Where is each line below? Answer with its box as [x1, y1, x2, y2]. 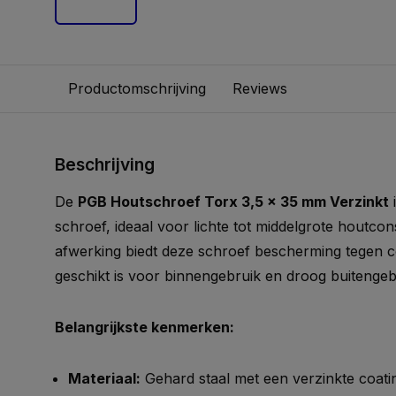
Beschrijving [55, 154, 155, 175]
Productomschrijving [68, 80, 206, 97]
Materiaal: [68, 369, 141, 387]
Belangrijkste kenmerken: [55, 318, 234, 336]
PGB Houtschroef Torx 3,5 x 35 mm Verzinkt [78, 193, 389, 210]
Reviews [232, 80, 287, 97]
